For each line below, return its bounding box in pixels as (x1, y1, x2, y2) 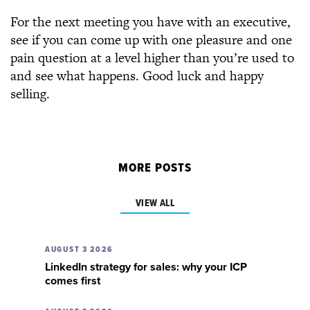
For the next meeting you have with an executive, (10, 12, 291, 31)
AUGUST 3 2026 (45, 244, 113, 255)
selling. (10, 84, 50, 103)
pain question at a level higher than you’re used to (10, 48, 294, 67)
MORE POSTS (118, 161, 192, 176)
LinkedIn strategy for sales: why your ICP (45, 260, 247, 274)
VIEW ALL (135, 197, 175, 210)
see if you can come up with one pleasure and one (10, 30, 292, 49)
